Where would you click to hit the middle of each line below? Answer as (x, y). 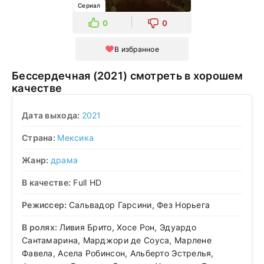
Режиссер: (45, 204)
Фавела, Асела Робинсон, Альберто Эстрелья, (118, 253)
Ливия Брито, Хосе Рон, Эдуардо (128, 227)
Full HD (86, 182)
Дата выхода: (52, 115)
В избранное (137, 49)
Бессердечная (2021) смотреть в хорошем (52, 76)
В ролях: (41, 227)
